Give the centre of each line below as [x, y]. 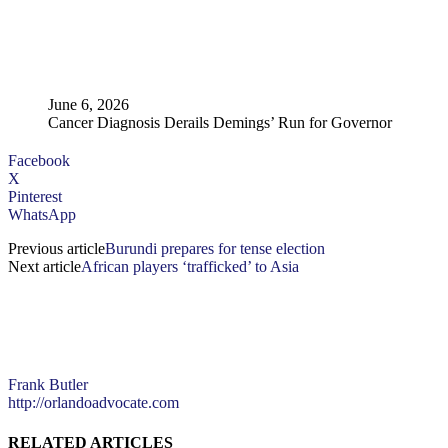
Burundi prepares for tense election [215, 249]
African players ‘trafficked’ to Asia [190, 267]
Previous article [56, 249]
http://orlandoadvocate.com [93, 403]
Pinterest [35, 197]
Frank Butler [48, 385]
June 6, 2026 [88, 105]
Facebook [39, 161]
